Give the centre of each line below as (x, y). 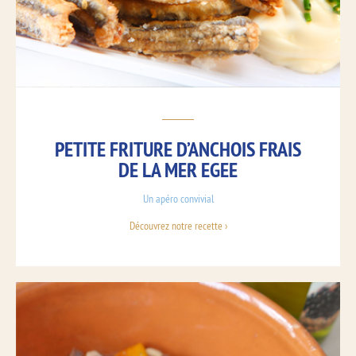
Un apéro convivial (178, 199)
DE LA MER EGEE (178, 170)
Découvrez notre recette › (178, 226)
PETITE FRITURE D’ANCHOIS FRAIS (178, 149)
